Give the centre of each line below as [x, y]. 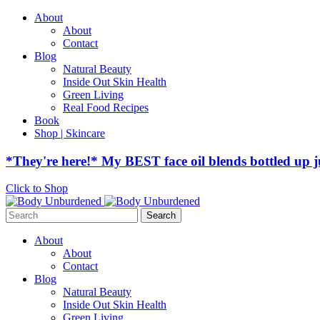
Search [20, 214]
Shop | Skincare [70, 133]
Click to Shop [37, 189]
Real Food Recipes [106, 107]
